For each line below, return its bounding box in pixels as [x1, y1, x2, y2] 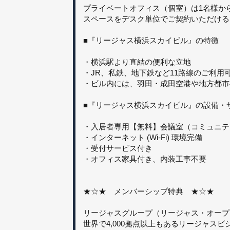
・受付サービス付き [83, 143, 152, 152]
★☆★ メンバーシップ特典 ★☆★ [83, 186, 214, 196]
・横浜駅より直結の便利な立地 [83, 57, 191, 66]
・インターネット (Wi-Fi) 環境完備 [83, 132, 202, 142]
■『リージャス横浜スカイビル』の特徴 [83, 35, 219, 45]
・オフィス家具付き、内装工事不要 [83, 154, 206, 163]
